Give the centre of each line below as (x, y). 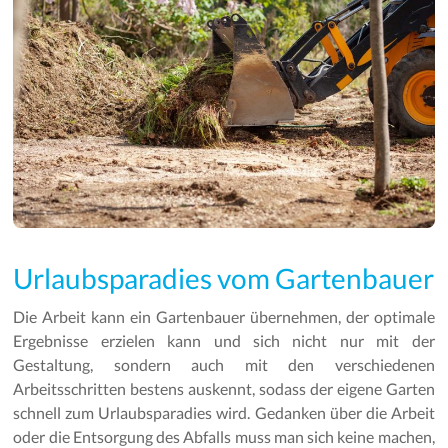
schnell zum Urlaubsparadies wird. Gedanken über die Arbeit (224, 413)
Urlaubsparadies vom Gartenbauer (224, 278)
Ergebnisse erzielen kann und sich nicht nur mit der (224, 341)
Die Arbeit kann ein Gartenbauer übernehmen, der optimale (224, 317)
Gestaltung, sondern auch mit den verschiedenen (224, 365)
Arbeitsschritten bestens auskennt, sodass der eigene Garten (224, 389)
